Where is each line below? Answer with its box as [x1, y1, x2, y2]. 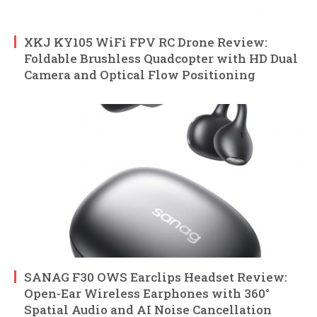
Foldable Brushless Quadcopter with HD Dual [24, 50, 298, 67]
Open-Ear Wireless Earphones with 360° [24, 285, 270, 302]
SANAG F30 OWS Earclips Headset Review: [24, 269, 287, 286]
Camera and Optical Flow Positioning [24, 67, 255, 83]
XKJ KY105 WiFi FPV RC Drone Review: [24, 34, 267, 51]
